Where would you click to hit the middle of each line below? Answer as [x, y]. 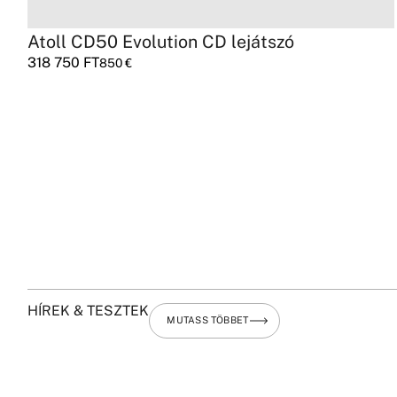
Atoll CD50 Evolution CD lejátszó [161, 41]
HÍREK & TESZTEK [89, 311]
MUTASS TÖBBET [208, 320]
